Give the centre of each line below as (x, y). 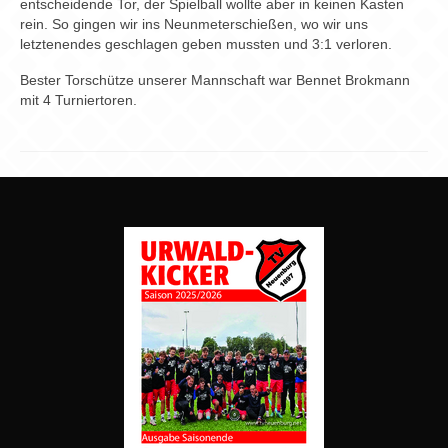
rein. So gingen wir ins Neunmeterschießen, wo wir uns (194, 24)
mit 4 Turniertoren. (78, 100)
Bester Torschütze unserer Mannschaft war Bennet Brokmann (215, 80)
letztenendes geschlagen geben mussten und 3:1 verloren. (206, 44)
